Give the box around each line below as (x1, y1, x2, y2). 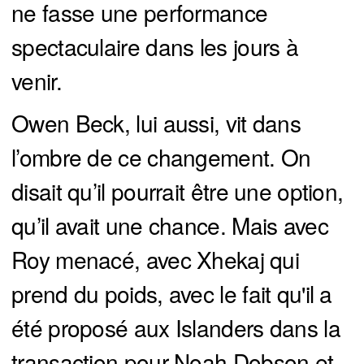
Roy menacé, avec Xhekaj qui (11, 243, 300, 276)
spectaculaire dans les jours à (11, 30, 298, 63)
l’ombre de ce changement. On (11, 141, 311, 174)
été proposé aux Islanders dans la (11, 311, 340, 344)
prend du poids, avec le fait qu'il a (11, 277, 332, 310)
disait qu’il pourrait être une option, (11, 175, 344, 208)
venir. (11, 64, 62, 97)
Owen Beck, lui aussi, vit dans (11, 106, 301, 140)
